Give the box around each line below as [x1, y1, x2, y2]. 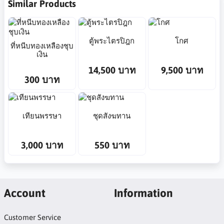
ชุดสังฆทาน [93, 111, 131, 120]
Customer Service [3, 213, 61, 221]
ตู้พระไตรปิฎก [89, 36, 135, 45]
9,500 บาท [160, 64, 203, 76]
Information [113, 186, 173, 199]
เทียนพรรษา [22, 111, 62, 120]
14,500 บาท [88, 64, 135, 76]
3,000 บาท [21, 139, 63, 150]
